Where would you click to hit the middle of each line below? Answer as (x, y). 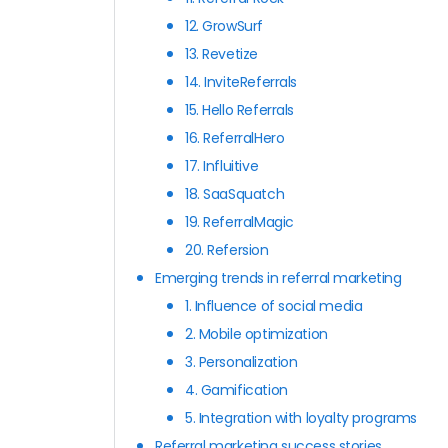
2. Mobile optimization (256, 333)
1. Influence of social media (274, 305)
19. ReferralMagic (239, 221)
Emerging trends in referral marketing (278, 277)
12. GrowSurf (224, 25)
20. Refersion (227, 249)
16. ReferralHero (235, 137)
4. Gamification (236, 389)
